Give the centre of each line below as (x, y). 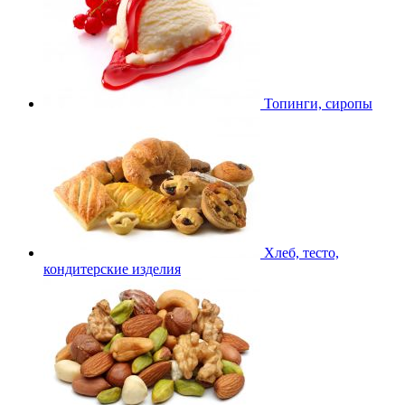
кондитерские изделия (112, 269)
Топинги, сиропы (316, 104)
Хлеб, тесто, (300, 253)
